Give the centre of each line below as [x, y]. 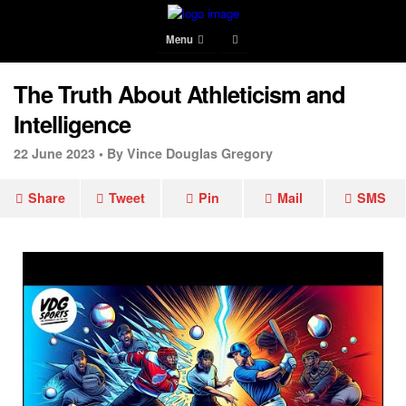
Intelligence [72, 124]
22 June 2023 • [58, 153]
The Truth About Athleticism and [179, 94]
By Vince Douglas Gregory [190, 153]
